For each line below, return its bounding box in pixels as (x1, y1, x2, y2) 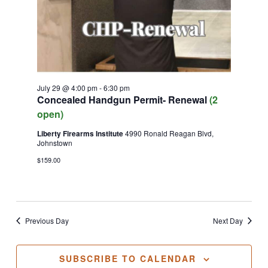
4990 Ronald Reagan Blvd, (124, 128, 214, 139)
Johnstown (36, 138, 72, 148)
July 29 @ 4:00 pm (36, 83, 98, 93)
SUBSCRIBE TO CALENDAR (59, 252, 196, 264)
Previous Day (25, 215, 69, 226)
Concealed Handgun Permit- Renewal (36, 93, 209, 107)
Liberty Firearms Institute (36, 128, 125, 139)
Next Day (213, 215, 243, 226)
